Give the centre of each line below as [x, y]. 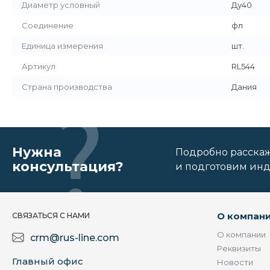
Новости [235, 262]
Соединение [48, 26]
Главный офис [48, 262]
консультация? [68, 167]
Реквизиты [239, 249]
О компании [241, 235]
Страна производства [67, 87]
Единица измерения [62, 46]
